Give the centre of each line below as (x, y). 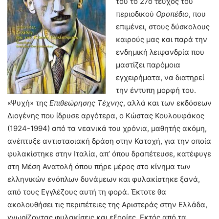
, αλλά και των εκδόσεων (167, 103)
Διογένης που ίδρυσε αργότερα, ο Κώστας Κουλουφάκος (106, 116)
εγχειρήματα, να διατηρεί (160, 78)
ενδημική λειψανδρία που (160, 52)
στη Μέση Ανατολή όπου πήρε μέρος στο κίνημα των (99, 167)
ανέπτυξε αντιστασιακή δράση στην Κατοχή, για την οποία (109, 141)
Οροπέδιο (172, 14)
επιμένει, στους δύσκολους (163, 27)
